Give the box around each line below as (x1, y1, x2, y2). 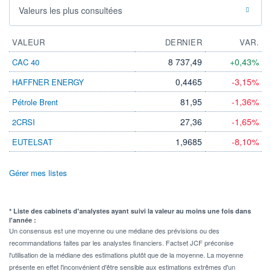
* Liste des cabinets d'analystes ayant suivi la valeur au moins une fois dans (9, 206, 251, 215)
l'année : (9, 215, 36, 224)
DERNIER (165, 36, 202, 48)
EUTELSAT (12, 135, 53, 148)
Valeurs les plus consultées (19, 4, 122, 16)
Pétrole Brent (12, 96, 58, 108)
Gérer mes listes (9, 166, 67, 178)
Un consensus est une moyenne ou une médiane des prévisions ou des (9, 225, 220, 235)
